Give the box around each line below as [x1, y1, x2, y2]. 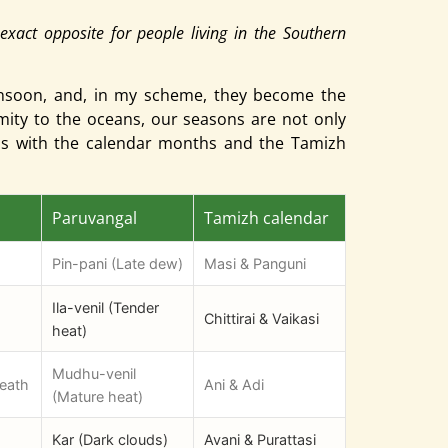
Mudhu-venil [52, 365, 136, 383]
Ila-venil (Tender [52, 299, 159, 317]
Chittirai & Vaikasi [204, 310, 319, 328]
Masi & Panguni [204, 255, 306, 273]
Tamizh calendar [204, 207, 329, 230]
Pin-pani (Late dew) [52, 255, 183, 273]
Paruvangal [52, 207, 137, 230]
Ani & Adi [204, 376, 264, 394]
